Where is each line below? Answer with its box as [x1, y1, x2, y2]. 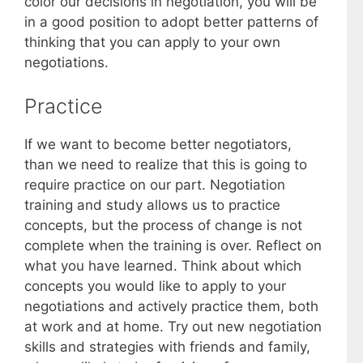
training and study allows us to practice [24, 196, 280, 213]
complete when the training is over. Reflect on [24, 237, 322, 254]
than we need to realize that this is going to [24, 156, 307, 173]
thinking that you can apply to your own [24, 34, 280, 51]
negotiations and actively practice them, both [24, 297, 318, 314]
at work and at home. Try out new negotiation [24, 318, 322, 335]
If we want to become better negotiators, [24, 135, 292, 152]
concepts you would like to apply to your [24, 277, 286, 294]
